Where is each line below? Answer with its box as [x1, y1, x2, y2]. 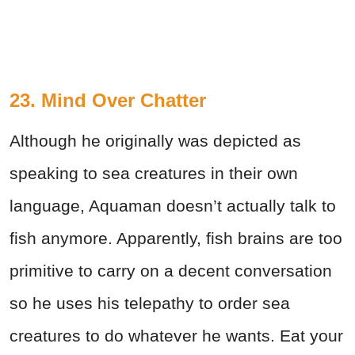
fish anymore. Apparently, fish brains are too [10, 229, 342, 248]
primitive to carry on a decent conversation [10, 261, 332, 281]
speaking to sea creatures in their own [10, 164, 298, 183]
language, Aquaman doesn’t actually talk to [10, 197, 336, 216]
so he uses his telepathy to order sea [10, 294, 290, 313]
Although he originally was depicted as [10, 132, 301, 151]
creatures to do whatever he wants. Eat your [10, 326, 343, 345]
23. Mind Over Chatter [10, 90, 206, 112]
